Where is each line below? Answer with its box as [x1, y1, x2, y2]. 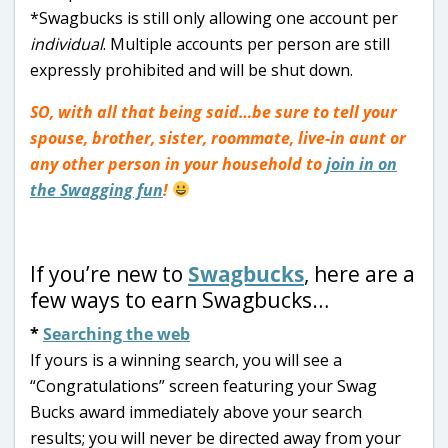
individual [30, 32, 103, 55]
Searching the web [43, 322, 190, 345]
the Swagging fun [30, 178, 163, 201]
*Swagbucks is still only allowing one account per [30, 6, 398, 29]
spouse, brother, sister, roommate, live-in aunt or [30, 126, 406, 149]
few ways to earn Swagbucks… [30, 285, 329, 314]
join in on [326, 152, 397, 175]
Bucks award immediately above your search [30, 400, 362, 423]
